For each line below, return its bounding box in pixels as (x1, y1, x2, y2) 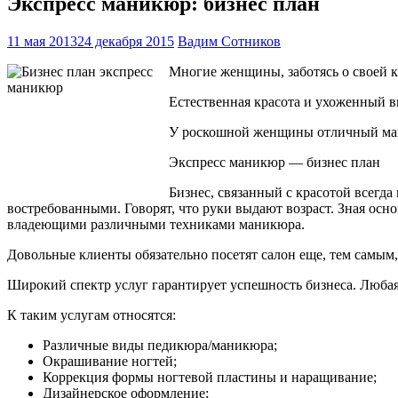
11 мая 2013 (7, 33, 77, 49)
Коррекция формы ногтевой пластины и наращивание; (43, 369, 377, 385)
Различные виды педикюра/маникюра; (43, 337, 277, 353)
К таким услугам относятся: (7, 306, 176, 322)
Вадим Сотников (178, 33, 281, 49)
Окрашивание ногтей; (43, 353, 177, 369)
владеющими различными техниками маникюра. (7, 216, 305, 232)
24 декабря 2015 (77, 33, 174, 49)
